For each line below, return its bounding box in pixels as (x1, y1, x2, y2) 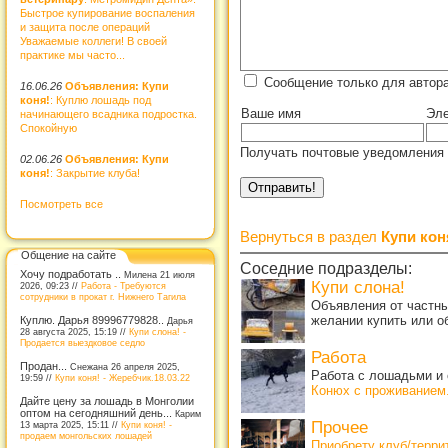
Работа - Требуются (81, 280, 166, 291)
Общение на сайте (21, 248, 116, 261)
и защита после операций (20, 20, 150, 33)
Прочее (311, 418, 368, 438)
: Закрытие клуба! (50, 166, 140, 179)
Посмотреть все (20, 197, 103, 210)
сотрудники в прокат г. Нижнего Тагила (20, 291, 186, 302)
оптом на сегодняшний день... (20, 407, 175, 419)
